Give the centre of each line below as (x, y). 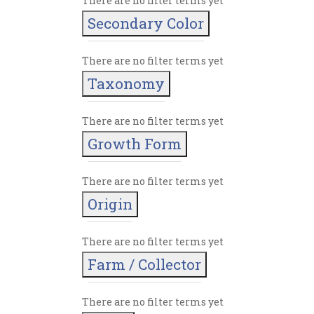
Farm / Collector (144, 265)
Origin (110, 204)
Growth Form (135, 144)
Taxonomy (126, 84)
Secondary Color (146, 23)
